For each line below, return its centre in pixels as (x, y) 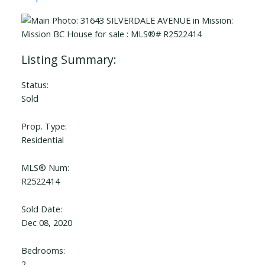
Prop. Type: (44, 126)
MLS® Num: (45, 168)
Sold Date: (41, 209)
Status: (35, 85)
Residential (42, 140)
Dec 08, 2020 (46, 223)
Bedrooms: (43, 251)
